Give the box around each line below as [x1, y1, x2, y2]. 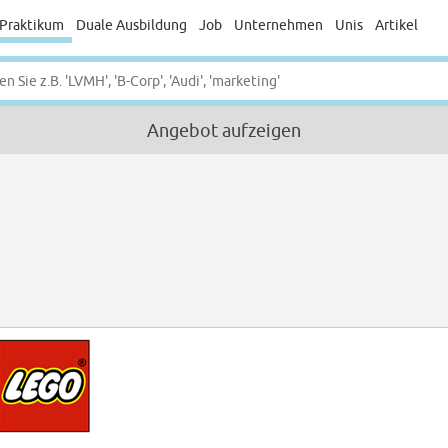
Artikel [375, 17, 418, 33]
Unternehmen [234, 17, 323, 33]
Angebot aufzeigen [147, 120, 301, 141]
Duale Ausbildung [76, 17, 187, 33]
